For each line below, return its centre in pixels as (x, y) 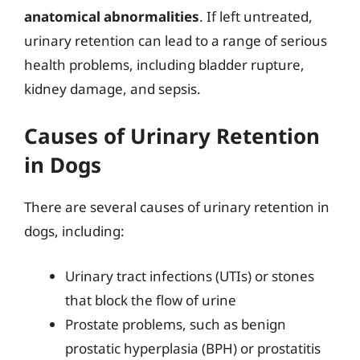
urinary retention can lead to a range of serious (176, 40)
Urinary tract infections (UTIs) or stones (190, 276)
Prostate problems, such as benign (176, 324)
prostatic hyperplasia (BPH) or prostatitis (193, 348)
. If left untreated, (256, 16)
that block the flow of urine (151, 300)
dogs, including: (74, 231)
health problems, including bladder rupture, (164, 64)
